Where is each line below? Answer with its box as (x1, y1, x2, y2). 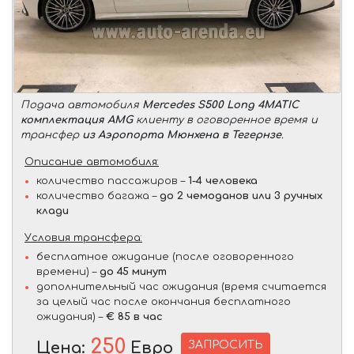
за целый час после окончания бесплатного (36, 296, 291, 307)
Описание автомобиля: (24, 156, 159, 168)
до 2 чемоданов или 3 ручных (160, 190, 322, 201)
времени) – (36, 265, 100, 277)
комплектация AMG (21, 114, 133, 126)
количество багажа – (36, 190, 160, 201)
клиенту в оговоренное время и (133, 114, 318, 126)
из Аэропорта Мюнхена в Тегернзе (82, 129, 281, 141)
